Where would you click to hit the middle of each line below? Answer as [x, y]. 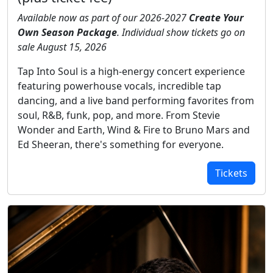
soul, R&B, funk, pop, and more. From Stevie [119, 115]
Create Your [216, 17]
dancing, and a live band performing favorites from [136, 100]
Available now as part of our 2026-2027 [103, 17]
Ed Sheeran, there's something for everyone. [121, 144]
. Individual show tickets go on [181, 32]
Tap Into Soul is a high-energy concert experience [131, 71]
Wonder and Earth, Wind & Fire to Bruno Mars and [134, 129]
